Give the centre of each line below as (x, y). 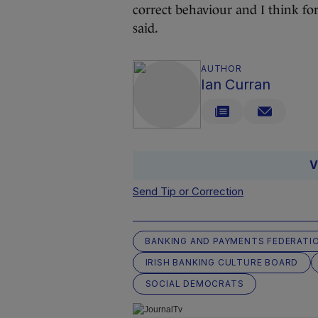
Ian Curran (236, 84)
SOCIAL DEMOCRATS (194, 284)
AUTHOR (221, 68)
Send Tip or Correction (188, 191)
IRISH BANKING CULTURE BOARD (222, 262)
